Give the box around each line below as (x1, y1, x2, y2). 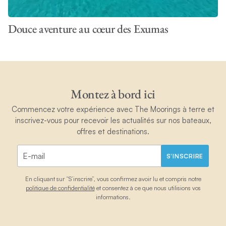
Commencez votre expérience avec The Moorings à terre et (12, 104, 214, 115)
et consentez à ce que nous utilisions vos (94, 184, 201, 192)
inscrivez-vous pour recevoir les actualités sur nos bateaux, (15, 116, 211, 126)
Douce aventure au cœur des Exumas (8, 21, 169, 36)
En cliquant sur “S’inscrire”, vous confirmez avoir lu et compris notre (25, 175, 201, 183)
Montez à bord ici (71, 85, 155, 102)
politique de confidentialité (25, 184, 95, 192)
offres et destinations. (77, 127, 149, 137)
